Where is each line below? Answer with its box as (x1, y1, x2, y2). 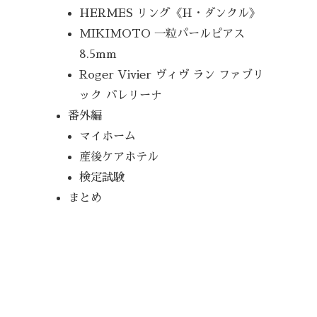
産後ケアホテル (79, 150, 159, 163)
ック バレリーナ (79, 88, 163, 101)
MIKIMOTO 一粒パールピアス (79, 27, 246, 40)
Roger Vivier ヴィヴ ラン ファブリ (79, 68, 265, 81)
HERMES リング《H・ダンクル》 (79, 6, 261, 19)
